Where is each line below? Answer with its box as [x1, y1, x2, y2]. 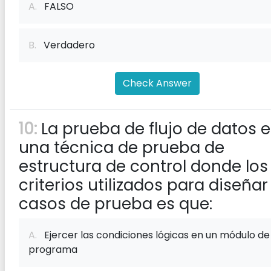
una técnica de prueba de [19, 137, 224, 158]
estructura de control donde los [19, 155, 268, 177]
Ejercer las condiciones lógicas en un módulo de [37, 228, 270, 242]
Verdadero [36, 38, 95, 52]
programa [28, 243, 77, 256]
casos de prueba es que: [19, 193, 212, 215]
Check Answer [123, 76, 192, 90]
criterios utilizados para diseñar [19, 174, 268, 196]
